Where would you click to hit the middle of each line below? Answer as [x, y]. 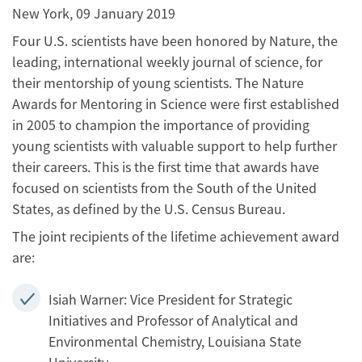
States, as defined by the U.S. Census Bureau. [149, 208]
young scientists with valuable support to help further [175, 145]
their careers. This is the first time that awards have [166, 166]
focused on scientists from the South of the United [164, 187]
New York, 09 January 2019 [94, 13]
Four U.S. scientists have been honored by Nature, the [175, 40]
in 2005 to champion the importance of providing [161, 124]
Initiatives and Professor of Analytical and [173, 320]
